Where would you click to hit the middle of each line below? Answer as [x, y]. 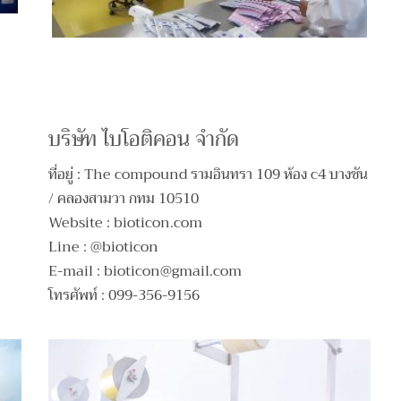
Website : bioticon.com [126, 223]
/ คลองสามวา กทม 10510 [124, 199]
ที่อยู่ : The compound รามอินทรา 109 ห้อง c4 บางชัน [209, 175]
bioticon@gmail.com [173, 272]
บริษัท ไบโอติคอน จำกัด [144, 139]
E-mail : [77, 272]
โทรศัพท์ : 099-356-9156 [124, 296]
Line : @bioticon [104, 247]
